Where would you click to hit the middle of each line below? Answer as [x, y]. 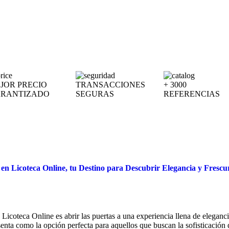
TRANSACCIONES [111, 85]
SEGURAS [95, 94]
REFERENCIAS [191, 94]
